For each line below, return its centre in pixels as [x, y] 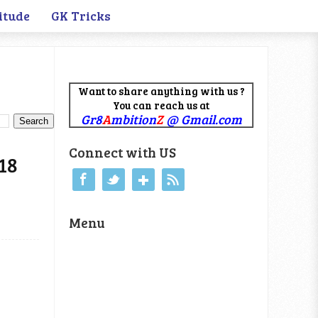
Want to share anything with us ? [161, 91]
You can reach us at [161, 105]
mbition [133, 119]
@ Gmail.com [202, 119]
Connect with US [122, 152]
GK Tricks [81, 16]
